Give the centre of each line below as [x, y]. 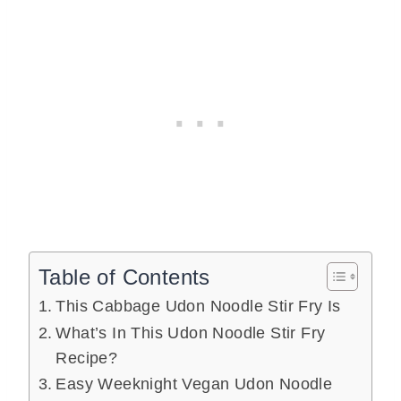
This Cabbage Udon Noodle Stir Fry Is [198, 306]
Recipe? [87, 358]
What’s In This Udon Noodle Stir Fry [191, 333]
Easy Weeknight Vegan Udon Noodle [194, 384]
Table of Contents [124, 277]
